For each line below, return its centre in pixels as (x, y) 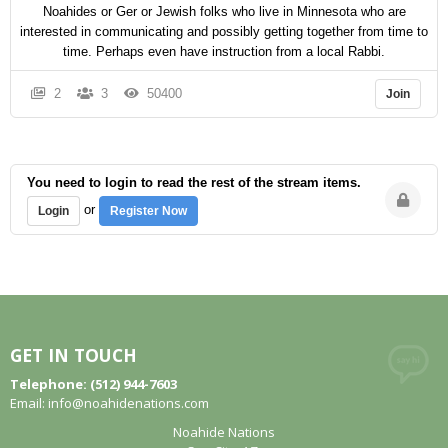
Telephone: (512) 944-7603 (93, 384)
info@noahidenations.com (128, 403)
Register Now (148, 211)
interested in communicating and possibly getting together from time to (224, 32)
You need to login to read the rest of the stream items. (194, 183)
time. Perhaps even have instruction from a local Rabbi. (224, 52)
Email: (29, 403)
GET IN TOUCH (73, 355)
